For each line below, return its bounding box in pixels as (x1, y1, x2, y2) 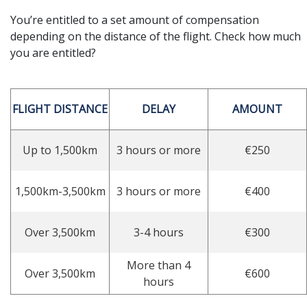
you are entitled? (10, 45, 96, 60)
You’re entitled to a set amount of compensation (10, 12, 259, 27)
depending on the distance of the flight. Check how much (10, 28, 301, 44)
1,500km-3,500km (14, 183, 106, 199)
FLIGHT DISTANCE (12, 101, 108, 116)
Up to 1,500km (23, 142, 97, 158)
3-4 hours (134, 224, 184, 240)
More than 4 (127, 257, 191, 273)
